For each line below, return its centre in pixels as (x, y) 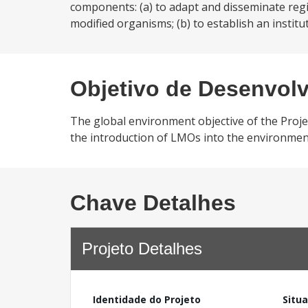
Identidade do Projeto (147, 299)
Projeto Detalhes (142, 249)
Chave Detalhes (153, 203)
